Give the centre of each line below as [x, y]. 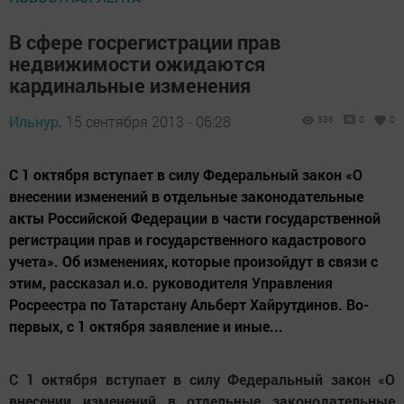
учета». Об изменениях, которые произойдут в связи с [193, 262]
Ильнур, [35, 122]
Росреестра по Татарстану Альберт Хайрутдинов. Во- [189, 305]
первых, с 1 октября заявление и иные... [146, 326]
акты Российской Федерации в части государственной [195, 218]
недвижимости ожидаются [137, 64]
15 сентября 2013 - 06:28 [148, 122]
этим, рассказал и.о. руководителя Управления [171, 283]
